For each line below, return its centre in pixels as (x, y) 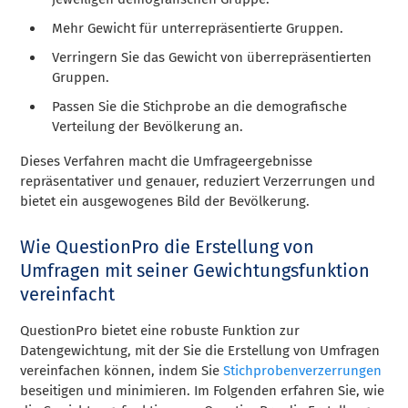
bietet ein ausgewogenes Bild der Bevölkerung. (165, 201)
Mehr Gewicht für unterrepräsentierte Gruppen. (198, 28)
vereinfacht (68, 294)
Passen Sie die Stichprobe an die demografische (200, 106)
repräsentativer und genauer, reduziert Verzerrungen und (198, 181)
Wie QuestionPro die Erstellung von (168, 246)
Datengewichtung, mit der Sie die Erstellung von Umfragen (200, 350)
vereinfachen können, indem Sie (122, 370)
